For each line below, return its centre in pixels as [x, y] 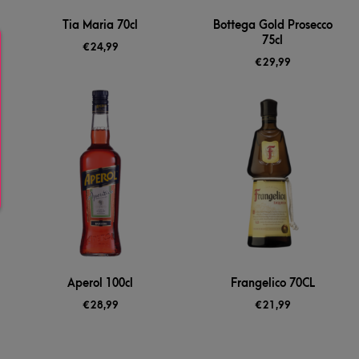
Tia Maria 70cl [101, 26]
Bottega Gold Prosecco [272, 26]
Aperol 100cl [101, 284]
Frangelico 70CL [272, 284]
